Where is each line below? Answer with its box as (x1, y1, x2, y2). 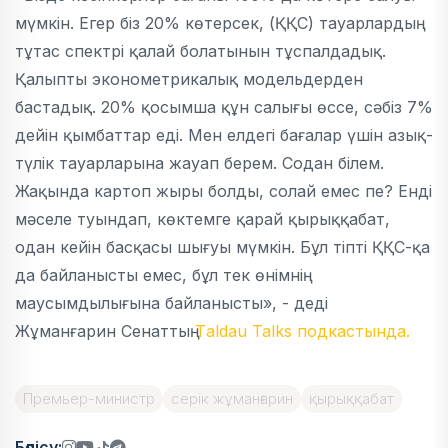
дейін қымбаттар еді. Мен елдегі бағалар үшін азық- (15, 125, 433, 145)
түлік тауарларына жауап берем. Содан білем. (15, 153, 384, 173)
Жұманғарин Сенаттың (15, 321, 195, 341)
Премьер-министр (23, 389, 155, 408)
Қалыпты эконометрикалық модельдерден (15, 69, 363, 89)
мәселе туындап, (15, 209, 157, 229)
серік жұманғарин (171, 389, 293, 408)
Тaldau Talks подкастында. (195, 321, 415, 341)
